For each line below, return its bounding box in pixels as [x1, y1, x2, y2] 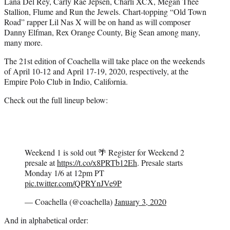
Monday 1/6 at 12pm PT [25, 167, 104, 179]
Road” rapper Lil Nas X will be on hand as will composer [4, 16, 190, 28]
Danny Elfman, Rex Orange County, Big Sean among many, [4, 27, 200, 38]
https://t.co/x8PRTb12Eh [57, 157, 137, 168]
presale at [25, 157, 57, 168]
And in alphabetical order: [4, 215, 88, 226]
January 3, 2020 [114, 196, 166, 207]
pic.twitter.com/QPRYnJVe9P [25, 178, 122, 189]
